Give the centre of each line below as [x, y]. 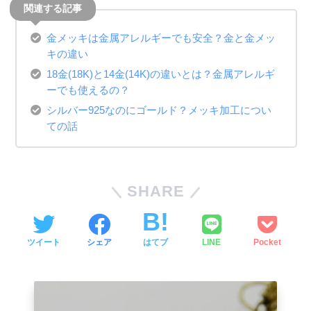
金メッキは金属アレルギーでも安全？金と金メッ [161, 37]
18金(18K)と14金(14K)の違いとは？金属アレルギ [161, 74]
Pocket [268, 243]
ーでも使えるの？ [89, 90]
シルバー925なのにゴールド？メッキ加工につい [159, 110]
